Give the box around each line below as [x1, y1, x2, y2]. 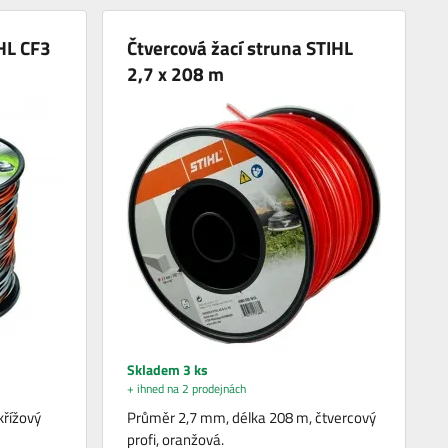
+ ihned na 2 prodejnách [127, 378, 247, 398]
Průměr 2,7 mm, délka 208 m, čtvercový [127, 405, 377, 429]
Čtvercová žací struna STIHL [127, 32, 354, 62]
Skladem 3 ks [127, 358, 209, 380]
